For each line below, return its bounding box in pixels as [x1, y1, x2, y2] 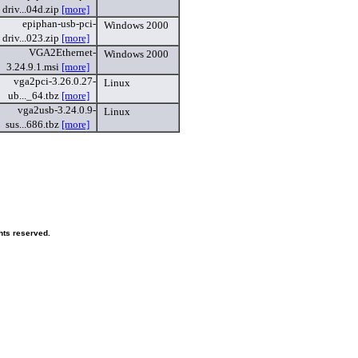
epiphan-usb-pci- [22, 18, 96, 30]
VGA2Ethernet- [29, 46, 96, 59]
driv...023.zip [2, 32, 62, 45]
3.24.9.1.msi [6, 61, 62, 74]
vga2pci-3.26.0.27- [14, 75, 96, 88]
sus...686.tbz [6, 118, 62, 131]
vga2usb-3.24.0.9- [18, 104, 96, 117]
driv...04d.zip [2, 3, 62, 16]
